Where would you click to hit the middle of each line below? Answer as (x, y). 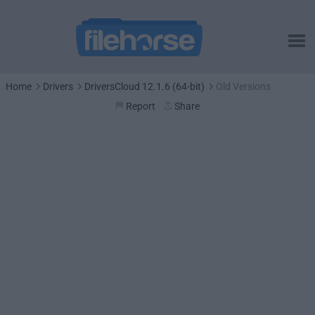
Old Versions (243, 86)
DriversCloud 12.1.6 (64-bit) (144, 86)
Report (141, 106)
